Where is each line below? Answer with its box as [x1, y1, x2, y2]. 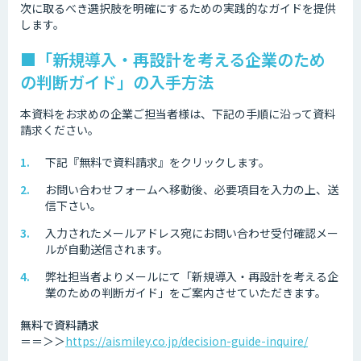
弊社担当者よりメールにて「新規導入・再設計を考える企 [45, 268, 338, 284]
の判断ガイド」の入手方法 [20, 69, 214, 93]
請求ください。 [20, 121, 99, 138]
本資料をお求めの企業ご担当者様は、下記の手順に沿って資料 [20, 105, 335, 122]
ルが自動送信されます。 [45, 240, 168, 257]
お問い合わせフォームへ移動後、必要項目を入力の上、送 [45, 180, 338, 197]
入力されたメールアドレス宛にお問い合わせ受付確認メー [45, 224, 338, 241]
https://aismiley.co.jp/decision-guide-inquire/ [65, 332, 308, 349]
